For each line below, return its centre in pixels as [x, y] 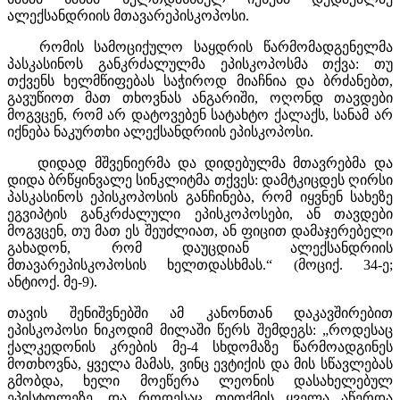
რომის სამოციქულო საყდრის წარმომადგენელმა [200, 46]
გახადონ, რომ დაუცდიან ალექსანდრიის [200, 247]
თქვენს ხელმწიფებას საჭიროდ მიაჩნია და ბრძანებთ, [200, 80]
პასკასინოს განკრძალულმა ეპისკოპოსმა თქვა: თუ [200, 63]
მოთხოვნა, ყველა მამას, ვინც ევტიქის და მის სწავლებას [200, 363]
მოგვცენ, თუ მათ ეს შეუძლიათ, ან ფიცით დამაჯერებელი [200, 230]
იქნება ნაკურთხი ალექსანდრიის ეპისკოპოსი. [160, 131]
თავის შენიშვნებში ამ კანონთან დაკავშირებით [200, 312]
